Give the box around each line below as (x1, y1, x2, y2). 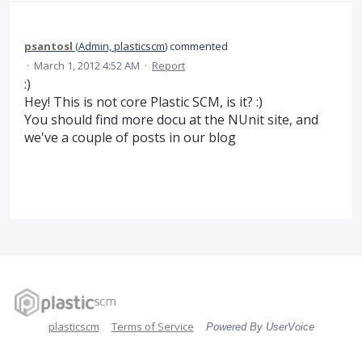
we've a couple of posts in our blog (24, 128, 236, 146)
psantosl (24, 39, 73, 53)
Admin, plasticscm (78, 39, 165, 53)
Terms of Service (111, 318, 194, 334)
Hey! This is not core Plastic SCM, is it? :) (24, 93, 263, 111)
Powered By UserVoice (205, 320, 314, 333)
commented (167, 39, 228, 53)
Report (152, 58, 185, 73)
